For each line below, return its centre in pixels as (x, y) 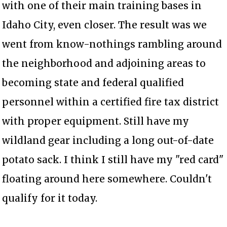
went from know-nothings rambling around (112, 44)
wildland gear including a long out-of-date (108, 141)
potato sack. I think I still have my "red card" (113, 160)
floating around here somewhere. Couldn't (107, 179)
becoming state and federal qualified (93, 83)
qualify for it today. (50, 198)
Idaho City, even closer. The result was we (105, 25)
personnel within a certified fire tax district (111, 102)
